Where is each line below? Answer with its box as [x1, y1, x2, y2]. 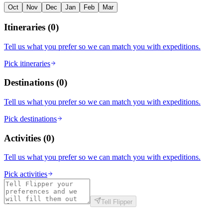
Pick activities [4, 170, 47, 179]
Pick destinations [4, 114, 57, 123]
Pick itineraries [4, 59, 50, 68]
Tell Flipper [101, 198, 132, 206]
